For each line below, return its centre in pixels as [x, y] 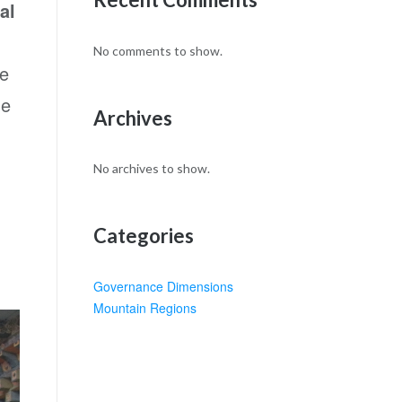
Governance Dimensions [163, 287]
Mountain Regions [144, 308]
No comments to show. [157, 51]
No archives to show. [151, 169]
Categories [143, 235]
